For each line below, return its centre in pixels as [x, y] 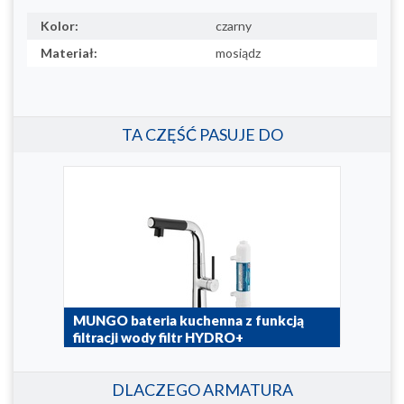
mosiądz [238, 52]
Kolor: [60, 25]
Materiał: [69, 52]
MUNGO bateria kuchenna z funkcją [188, 320]
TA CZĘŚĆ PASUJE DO [202, 134]
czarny [234, 25]
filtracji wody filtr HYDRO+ [158, 337]
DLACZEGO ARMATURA [202, 389]
